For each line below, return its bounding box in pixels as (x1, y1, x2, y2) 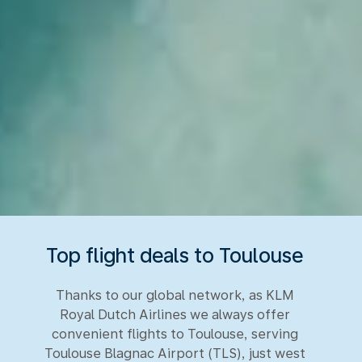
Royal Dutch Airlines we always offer (59, 306, 290, 322)
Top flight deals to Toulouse (46, 242, 303, 267)
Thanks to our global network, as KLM (55, 287, 294, 303)
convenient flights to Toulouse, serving (51, 326, 298, 342)
